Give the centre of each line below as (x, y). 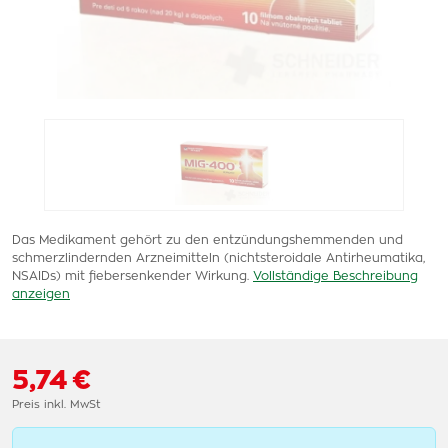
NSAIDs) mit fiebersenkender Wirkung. (130, 276)
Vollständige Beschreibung (335, 276)
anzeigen (41, 294)
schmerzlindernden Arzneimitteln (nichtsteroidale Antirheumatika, (218, 258)
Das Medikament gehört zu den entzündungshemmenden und (207, 240)
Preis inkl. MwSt (56, 404)
